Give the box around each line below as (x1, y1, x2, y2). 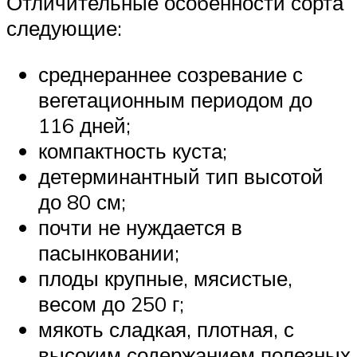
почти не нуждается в (38, 214, 242, 240)
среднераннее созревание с (38, 61, 303, 87)
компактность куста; (38, 137, 227, 163)
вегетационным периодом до (38, 86, 312, 112)
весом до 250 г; (38, 290, 184, 316)
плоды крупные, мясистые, (38, 265, 292, 291)
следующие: (6, 15, 122, 41)
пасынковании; (38, 239, 179, 265)
